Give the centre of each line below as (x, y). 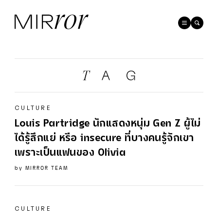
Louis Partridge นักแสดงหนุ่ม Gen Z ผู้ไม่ (108, 124)
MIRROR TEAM (47, 168)
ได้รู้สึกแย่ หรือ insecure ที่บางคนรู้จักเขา (104, 139)
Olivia (112, 153)
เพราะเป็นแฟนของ (56, 153)
